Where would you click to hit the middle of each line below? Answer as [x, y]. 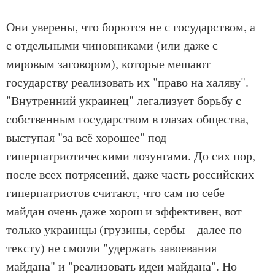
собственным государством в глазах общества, [127, 119]
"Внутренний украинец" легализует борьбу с [124, 101]
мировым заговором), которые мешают [108, 64]
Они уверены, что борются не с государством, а [131, 27]
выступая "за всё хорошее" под [86, 137]
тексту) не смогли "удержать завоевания [111, 248]
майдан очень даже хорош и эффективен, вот [124, 211]
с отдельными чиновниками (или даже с [112, 45]
